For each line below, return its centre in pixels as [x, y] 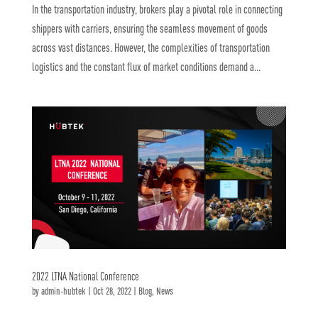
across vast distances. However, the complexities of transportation [150, 47]
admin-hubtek [63, 291]
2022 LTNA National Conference [85, 276]
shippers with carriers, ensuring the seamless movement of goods [149, 28]
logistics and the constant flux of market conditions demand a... [146, 66]
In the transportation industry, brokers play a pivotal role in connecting [157, 9]
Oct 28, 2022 [112, 291]
